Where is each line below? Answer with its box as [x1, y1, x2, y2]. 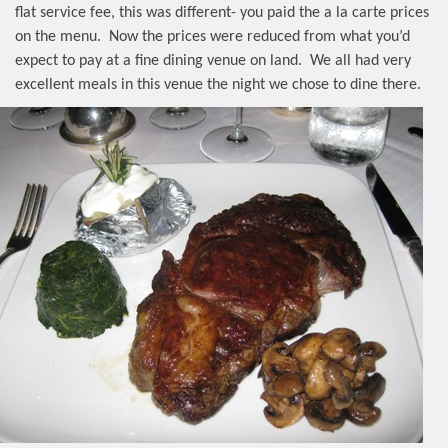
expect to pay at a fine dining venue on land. [15, 52, 302, 69]
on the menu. [15, 28, 101, 45]
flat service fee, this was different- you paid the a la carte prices [15, 4, 429, 21]
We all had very [310, 52, 411, 69]
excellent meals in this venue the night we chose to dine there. [15, 76, 421, 93]
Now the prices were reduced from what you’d [109, 28, 410, 45]
